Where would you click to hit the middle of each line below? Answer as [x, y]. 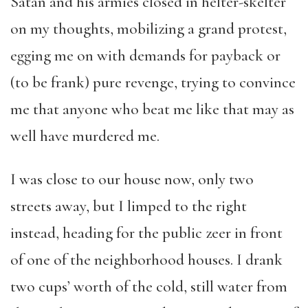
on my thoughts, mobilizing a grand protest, [148, 29]
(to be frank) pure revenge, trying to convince [153, 82]
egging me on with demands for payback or [145, 56]
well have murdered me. [85, 136]
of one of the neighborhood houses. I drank [146, 260]
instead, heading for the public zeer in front [146, 233]
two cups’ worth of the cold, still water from [149, 287]
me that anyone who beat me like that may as [152, 109]
